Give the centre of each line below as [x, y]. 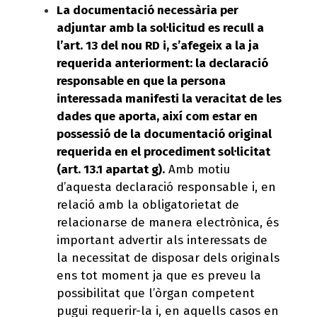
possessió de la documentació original [164, 134]
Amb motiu [197, 169]
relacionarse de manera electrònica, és [168, 222]
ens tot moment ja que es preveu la [159, 275]
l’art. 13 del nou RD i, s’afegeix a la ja [158, 45]
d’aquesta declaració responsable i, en [166, 187]
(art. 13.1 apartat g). [111, 169]
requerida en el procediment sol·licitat [163, 151]
